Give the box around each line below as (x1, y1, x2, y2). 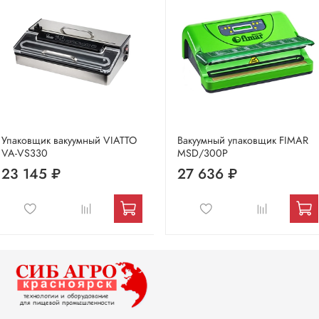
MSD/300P (177, 145, 228, 160)
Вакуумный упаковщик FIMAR (177, 132, 308, 147)
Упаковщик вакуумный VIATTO (1, 132, 137, 147)
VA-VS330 (1, 145, 48, 160)
